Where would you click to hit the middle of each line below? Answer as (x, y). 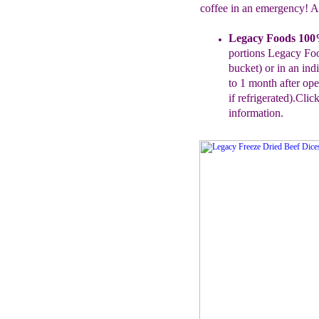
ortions (251, 53)
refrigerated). (266, 98)
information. (256, 113)
